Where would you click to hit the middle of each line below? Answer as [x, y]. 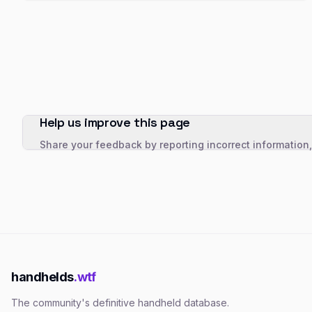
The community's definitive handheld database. [120, 303]
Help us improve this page [115, 122]
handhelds [42, 277]
